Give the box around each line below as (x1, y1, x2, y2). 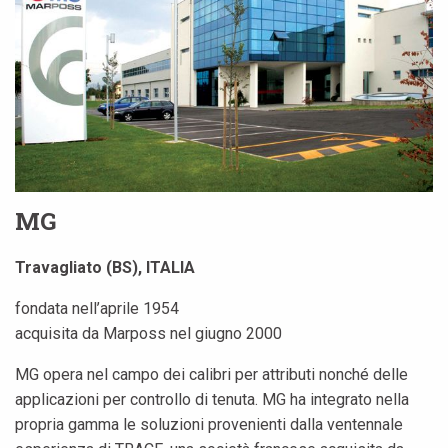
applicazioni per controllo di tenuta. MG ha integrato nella (15, 390, 409, 410)
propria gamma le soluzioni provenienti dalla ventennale (15, 415, 403, 435)
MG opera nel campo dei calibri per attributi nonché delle (15, 365, 408, 385)
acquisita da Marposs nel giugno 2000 (15, 324, 282, 344)
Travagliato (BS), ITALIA (15, 258, 195, 278)
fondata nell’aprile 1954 (15, 299, 179, 319)
